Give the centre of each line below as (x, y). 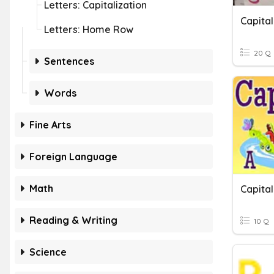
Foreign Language (73, 157)
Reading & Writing (73, 220)
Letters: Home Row (89, 29)
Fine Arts (50, 125)
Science (48, 252)
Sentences (69, 61)
